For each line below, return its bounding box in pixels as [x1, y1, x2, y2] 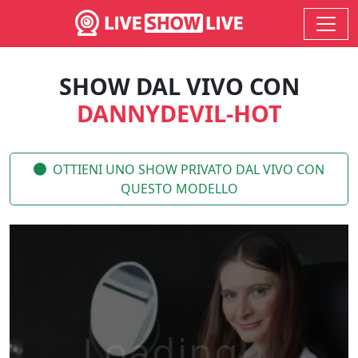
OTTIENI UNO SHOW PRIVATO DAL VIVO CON [53, 161, 324, 178]
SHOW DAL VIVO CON [58, 70, 300, 101]
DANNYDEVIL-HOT [76, 97, 282, 129]
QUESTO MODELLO [120, 180, 238, 197]
